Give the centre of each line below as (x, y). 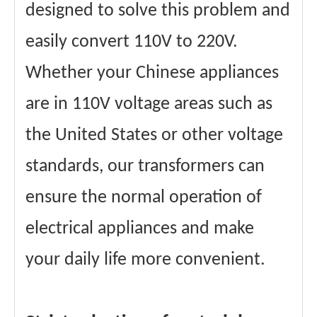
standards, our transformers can (145, 167)
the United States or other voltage (154, 136)
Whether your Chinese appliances (152, 73)
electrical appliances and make (140, 229)
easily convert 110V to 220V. (132, 42)
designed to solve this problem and (158, 11)
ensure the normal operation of (144, 198)
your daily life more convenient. (145, 260)
